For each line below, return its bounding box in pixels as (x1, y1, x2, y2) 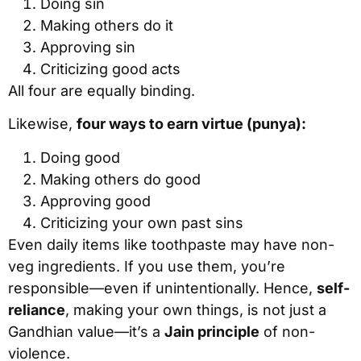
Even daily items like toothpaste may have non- (8, 235, 334, 253)
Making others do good (40, 170, 201, 188)
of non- (259, 322, 315, 340)
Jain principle (164, 322, 259, 340)
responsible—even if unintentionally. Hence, (8, 279, 317, 297)
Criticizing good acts (40, 60, 180, 77)
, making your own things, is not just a (65, 301, 326, 318)
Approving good (40, 192, 151, 210)
